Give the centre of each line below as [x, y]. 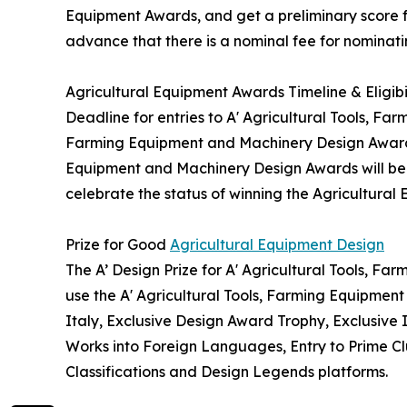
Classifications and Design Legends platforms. [227, 371]
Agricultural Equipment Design [277, 244]
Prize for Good [118, 244]
